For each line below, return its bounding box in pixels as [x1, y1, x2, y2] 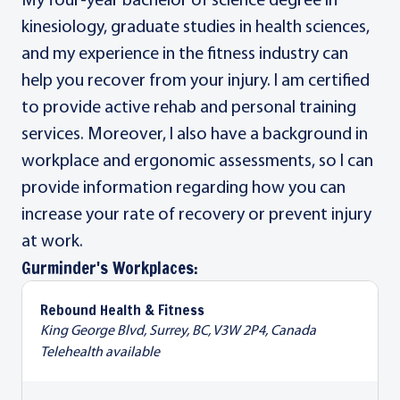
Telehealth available [40, 346, 160, 360]
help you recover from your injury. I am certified [21, 72, 370, 90]
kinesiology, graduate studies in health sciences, [21, 19, 370, 37]
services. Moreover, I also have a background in [21, 126, 368, 144]
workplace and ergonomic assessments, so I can [21, 153, 373, 171]
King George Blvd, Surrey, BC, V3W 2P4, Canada [40, 324, 316, 338]
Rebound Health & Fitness [40, 300, 204, 320]
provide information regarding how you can [21, 179, 346, 197]
